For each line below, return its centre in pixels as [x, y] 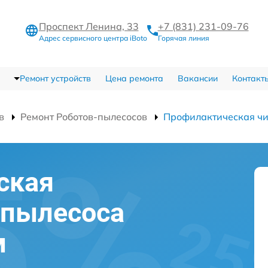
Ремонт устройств [55, 79]
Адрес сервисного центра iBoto [93, 38]
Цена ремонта [134, 79]
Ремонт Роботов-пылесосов [84, 117]
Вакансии [197, 79]
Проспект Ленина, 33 [89, 26]
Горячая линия [183, 38]
